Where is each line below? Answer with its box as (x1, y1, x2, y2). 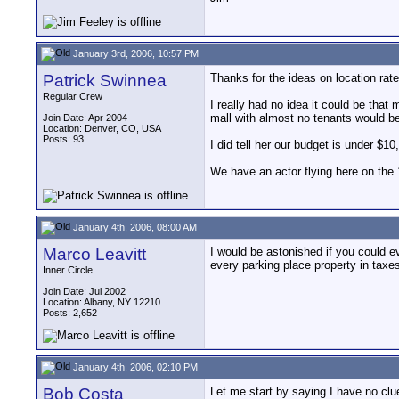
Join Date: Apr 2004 (43, 112, 127, 123)
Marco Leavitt (43, 245, 146, 264)
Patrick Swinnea (43, 71, 167, 90)
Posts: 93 (43, 134, 84, 144)
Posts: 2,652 (43, 307, 97, 318)
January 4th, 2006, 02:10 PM (70, 361, 198, 372)
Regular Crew (43, 91, 102, 102)
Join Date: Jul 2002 (43, 286, 126, 297)
